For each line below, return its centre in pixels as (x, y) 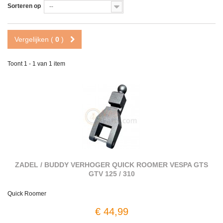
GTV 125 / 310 (111, 174)
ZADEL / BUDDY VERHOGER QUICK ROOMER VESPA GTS (111, 165)
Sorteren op (24, 6)
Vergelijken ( (35, 40)
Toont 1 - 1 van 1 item (36, 64)
